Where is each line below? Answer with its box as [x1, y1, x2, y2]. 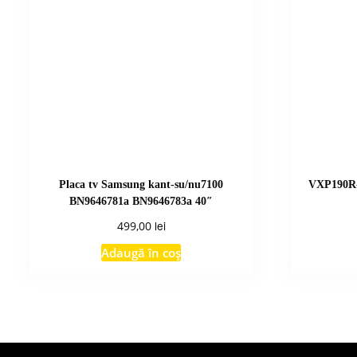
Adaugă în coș [101, 244, 182, 261]
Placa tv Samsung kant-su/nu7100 [59, 177, 224, 190]
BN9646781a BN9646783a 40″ [69, 194, 214, 207]
